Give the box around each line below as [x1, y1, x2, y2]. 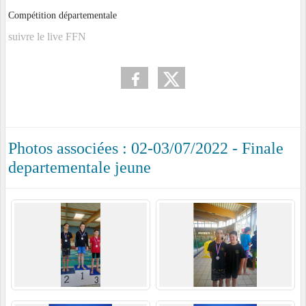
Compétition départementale [8, 10, 117, 21]
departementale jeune [8, 158, 151, 177]
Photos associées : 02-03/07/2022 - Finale [8, 139, 283, 158]
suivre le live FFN [8, 31, 86, 43]
